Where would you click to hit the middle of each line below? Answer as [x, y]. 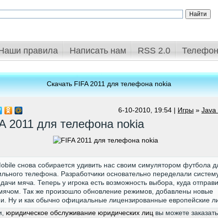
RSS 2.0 [154, 51]
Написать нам [98, 51]
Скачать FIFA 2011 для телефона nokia [109, 84]
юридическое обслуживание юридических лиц [80, 212]
